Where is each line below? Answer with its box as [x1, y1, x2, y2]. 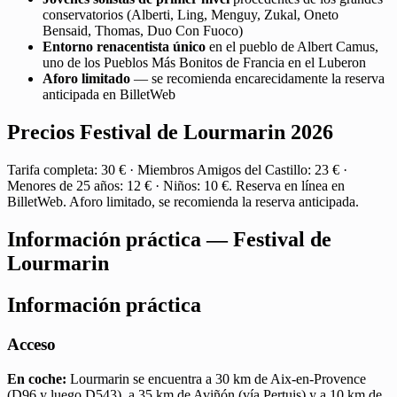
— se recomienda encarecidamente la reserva [130, 71, 385, 87]
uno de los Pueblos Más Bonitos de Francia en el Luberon [43, 55, 366, 71]
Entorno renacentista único [43, 39, 206, 55]
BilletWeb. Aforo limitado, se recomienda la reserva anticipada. [7, 194, 359, 210]
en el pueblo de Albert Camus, [206, 39, 378, 55]
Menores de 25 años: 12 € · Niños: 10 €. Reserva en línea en [7, 178, 345, 194]
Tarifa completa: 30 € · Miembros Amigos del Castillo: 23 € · [7, 162, 347, 178]
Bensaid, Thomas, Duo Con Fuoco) [43, 23, 243, 39]
